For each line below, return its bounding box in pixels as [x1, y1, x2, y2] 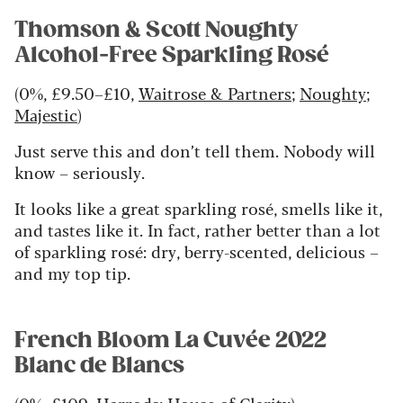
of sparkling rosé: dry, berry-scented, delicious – [14, 238, 379, 263]
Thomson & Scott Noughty [14, 15, 298, 43]
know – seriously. [14, 159, 145, 184]
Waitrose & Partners [139, 80, 291, 104]
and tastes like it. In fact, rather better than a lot [14, 217, 381, 241]
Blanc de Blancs [14, 351, 184, 379]
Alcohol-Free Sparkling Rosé [14, 40, 329, 68]
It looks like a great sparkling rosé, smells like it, [14, 195, 382, 219]
